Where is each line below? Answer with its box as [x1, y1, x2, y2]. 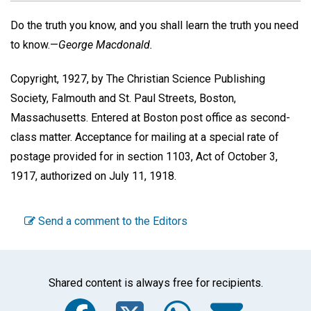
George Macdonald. [58, 37, 153, 51]
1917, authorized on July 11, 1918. [10, 169, 176, 183]
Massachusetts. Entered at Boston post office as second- [10, 110, 290, 124]
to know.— [10, 37, 58, 51]
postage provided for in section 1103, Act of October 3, [10, 149, 278, 163]
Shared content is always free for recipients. [48, 276, 263, 290]
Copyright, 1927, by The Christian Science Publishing [10, 72, 265, 85]
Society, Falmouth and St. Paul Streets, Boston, [10, 91, 236, 105]
